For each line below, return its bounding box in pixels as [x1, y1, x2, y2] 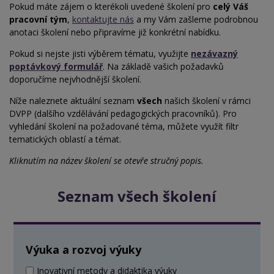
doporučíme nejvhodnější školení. [9, 73, 141, 86]
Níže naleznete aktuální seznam [9, 95, 137, 107]
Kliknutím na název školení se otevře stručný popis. [9, 155, 204, 167]
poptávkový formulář [9, 61, 103, 73]
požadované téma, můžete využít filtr [91, 120, 239, 133]
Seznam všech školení [57, 186, 217, 207]
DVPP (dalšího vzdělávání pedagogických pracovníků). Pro [9, 108, 237, 120]
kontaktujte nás [72, 13, 134, 26]
